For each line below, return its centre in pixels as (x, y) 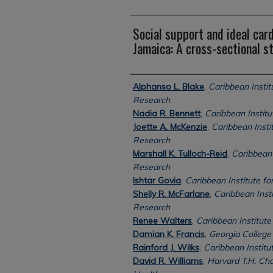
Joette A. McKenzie (170, 127)
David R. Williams (168, 261)
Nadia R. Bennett (167, 113)
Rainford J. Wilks (166, 247)
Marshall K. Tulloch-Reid (180, 154)
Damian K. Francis (169, 234)
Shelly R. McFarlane (171, 194)
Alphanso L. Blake (168, 87)
